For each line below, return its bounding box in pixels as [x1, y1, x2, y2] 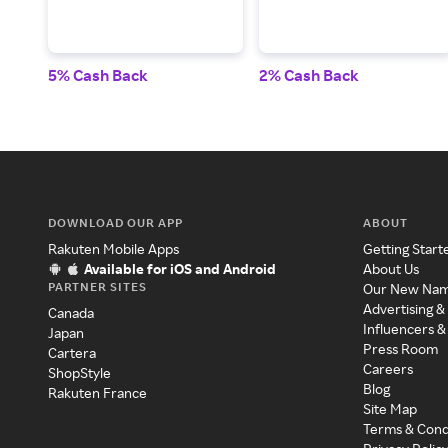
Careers [363, 360, 414, 377]
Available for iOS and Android [84, 260, 276, 277]
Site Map [363, 400, 418, 417]
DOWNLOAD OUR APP [48, 215, 183, 230]
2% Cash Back [258, 65, 359, 85]
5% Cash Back [48, 65, 148, 85]
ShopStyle [48, 364, 111, 381]
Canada [48, 304, 94, 321]
